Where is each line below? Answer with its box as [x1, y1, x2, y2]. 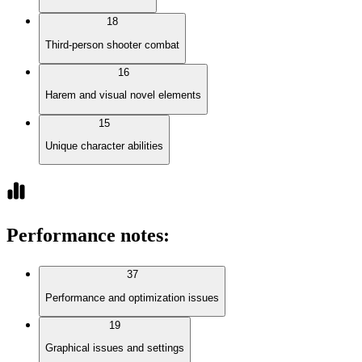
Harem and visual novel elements [45, 89, 201, 102]
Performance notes [6, 225, 163, 246]
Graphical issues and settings [45, 342, 184, 355]
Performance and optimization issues [45, 291, 219, 304]
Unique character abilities [45, 140, 163, 153]
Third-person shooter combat [45, 38, 179, 51]
